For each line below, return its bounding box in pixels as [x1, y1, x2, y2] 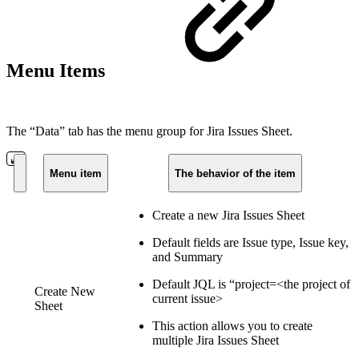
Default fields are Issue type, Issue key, [152, 236, 349, 250]
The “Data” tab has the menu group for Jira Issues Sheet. [6, 124, 292, 139]
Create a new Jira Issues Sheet [152, 208, 305, 223]
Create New [34, 284, 95, 299]
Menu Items [6, 59, 110, 81]
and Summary [152, 250, 223, 264]
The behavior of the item [175, 167, 296, 179]
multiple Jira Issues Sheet [152, 333, 279, 348]
